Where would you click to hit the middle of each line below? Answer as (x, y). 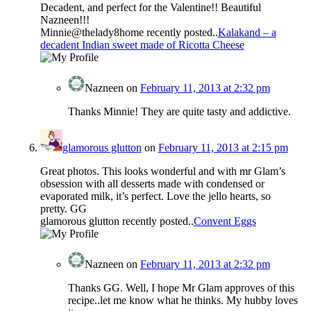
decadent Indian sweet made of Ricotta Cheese (142, 45)
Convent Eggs (225, 221)
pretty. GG (63, 209)
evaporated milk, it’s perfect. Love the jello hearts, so (155, 196)
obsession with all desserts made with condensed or (152, 184)
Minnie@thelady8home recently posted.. (129, 33)
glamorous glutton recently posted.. (117, 221)
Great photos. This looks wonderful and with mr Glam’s (162, 171)
